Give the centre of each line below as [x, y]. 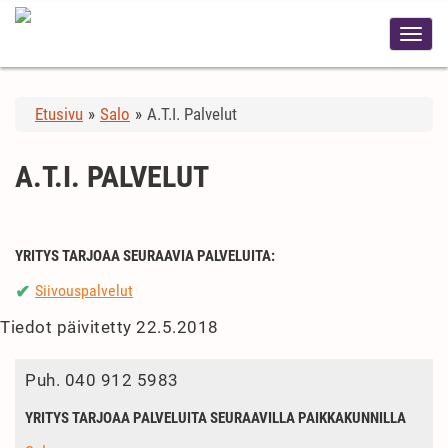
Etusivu [59, 114]
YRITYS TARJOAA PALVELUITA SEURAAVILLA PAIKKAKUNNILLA [215, 418]
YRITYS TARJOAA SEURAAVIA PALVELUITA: [145, 256]
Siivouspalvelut [84, 290]
